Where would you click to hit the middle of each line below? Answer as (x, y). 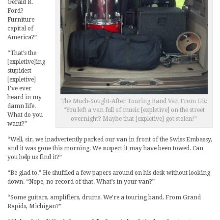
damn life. (22, 106)
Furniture (21, 19)
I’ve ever (19, 88)
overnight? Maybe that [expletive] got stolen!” (134, 119)
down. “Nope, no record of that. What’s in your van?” (81, 181)
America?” (22, 37)
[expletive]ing (26, 62)
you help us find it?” (35, 157)
